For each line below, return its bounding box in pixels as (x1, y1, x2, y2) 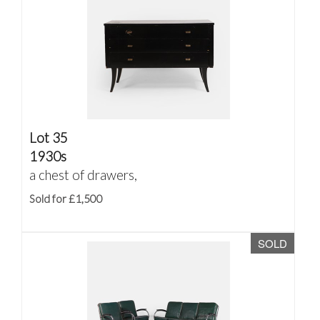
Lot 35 (29, 129, 68, 146)
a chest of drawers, (29, 166, 137, 183)
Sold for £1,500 (29, 192, 103, 205)
